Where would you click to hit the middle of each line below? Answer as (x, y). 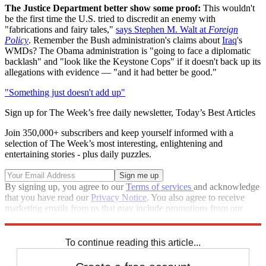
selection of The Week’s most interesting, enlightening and (114, 143)
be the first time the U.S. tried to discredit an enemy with (110, 18)
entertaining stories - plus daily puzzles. (78, 154)
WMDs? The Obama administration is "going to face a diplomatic (128, 50)
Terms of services (160, 186)
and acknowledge (227, 186)
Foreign (223, 29)
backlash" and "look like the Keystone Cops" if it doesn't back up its (133, 61)
